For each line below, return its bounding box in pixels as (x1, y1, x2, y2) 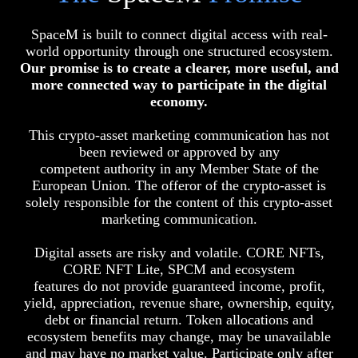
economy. (150, 93, 208, 109)
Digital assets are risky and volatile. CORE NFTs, (34, 244, 324, 261)
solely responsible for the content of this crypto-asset (26, 193, 332, 210)
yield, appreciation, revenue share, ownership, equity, (23, 294, 335, 311)
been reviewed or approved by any (78, 143, 280, 160)
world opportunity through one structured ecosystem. (25, 42, 333, 59)
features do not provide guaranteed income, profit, (33, 277, 325, 294)
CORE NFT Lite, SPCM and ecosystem (63, 261, 295, 277)
